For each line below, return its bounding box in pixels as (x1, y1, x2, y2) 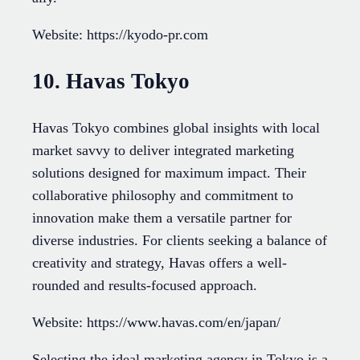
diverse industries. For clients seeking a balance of (32, 232, 327, 249)
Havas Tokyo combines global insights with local (32, 120, 320, 137)
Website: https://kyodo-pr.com (32, 27, 208, 43)
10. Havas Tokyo (32, 68, 190, 93)
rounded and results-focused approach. (32, 277, 257, 294)
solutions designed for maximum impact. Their (32, 165, 306, 182)
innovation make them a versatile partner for (32, 210, 292, 227)
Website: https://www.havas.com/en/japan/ (32, 314, 280, 331)
